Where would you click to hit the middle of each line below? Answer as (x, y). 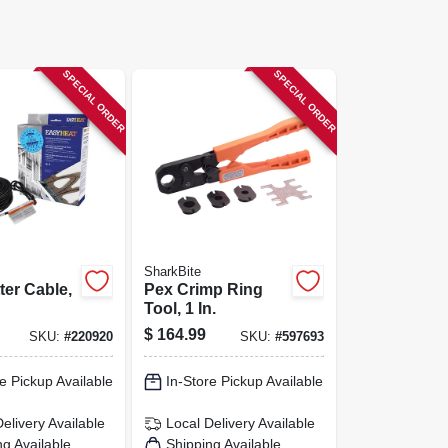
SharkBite (173, 271)
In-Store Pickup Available (245, 381)
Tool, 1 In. (180, 308)
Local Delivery (211, 423)
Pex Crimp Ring (204, 289)
